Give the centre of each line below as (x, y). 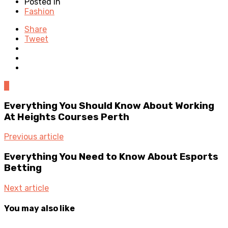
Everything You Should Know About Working (109, 106)
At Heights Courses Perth (67, 117)
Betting (23, 168)
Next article (26, 188)
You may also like (39, 208)
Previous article (34, 137)
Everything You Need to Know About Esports (111, 156)
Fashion (39, 11)
